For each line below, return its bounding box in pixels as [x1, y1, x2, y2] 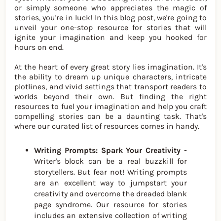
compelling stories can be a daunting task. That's [14, 111, 207, 121]
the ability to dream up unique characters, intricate [14, 72, 207, 81]
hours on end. [14, 42, 64, 52]
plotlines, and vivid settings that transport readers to [14, 81, 207, 91]
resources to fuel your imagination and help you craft [14, 101, 207, 111]
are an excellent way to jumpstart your [34, 178, 187, 187]
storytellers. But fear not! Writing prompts [34, 167, 187, 177]
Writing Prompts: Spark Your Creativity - [34, 145, 187, 155]
